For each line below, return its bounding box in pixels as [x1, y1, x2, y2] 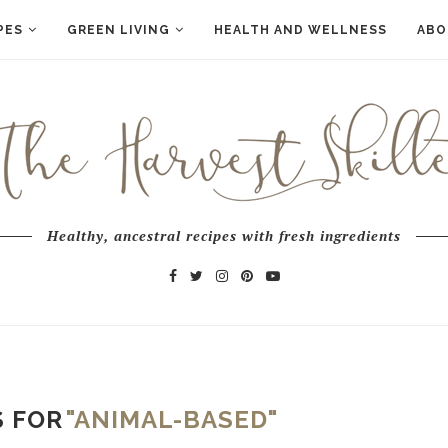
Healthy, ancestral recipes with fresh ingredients [47, 226, 401, 245]
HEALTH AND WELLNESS [213, 23, 387, 37]
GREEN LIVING [66, 23, 170, 37]
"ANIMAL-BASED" [66, 405, 279, 434]
